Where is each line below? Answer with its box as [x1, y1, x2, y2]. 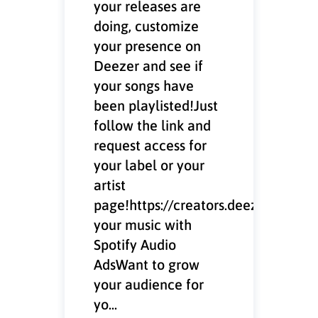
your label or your [94, 155, 205, 174]
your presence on [94, 35, 202, 55]
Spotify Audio [94, 234, 177, 253]
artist [94, 175, 126, 194]
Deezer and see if [94, 55, 204, 75]
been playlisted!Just [94, 95, 219, 114]
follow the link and [94, 115, 212, 134]
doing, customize [94, 16, 199, 35]
